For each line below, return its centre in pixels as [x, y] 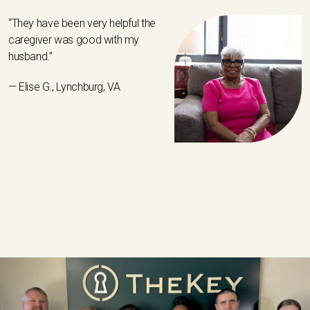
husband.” [30, 57]
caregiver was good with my [74, 40]
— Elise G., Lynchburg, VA [64, 87]
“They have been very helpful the [82, 24]
